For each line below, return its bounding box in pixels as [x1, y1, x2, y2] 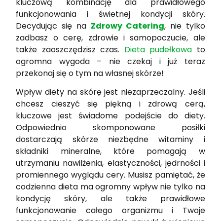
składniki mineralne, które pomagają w [16, 146, 205, 157]
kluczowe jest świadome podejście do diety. [16, 110, 205, 122]
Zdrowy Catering [90, 20, 165, 32]
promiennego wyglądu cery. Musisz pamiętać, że [16, 169, 205, 181]
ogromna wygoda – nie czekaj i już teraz [16, 55, 205, 67]
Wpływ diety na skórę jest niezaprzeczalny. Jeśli [16, 86, 205, 98]
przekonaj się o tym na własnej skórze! [16, 67, 164, 79]
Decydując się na [16, 20, 91, 32]
